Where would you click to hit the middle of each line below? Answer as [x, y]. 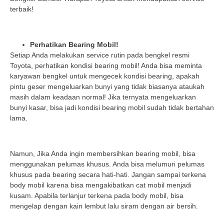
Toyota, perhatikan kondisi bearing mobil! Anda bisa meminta [106, 65]
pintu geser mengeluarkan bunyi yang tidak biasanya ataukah [107, 86]
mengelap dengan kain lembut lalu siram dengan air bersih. [104, 206]
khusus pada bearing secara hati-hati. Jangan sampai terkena [108, 174]
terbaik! [22, 9]
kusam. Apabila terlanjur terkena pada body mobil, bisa [97, 195]
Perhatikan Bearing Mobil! [74, 44]
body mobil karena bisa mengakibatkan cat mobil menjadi [101, 185]
